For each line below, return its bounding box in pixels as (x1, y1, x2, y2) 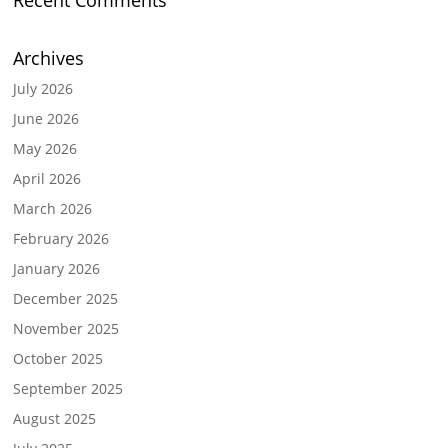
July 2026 (13, 79, 74, 99)
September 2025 (13, 379, 124, 399)
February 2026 (13, 229, 110, 249)
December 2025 (13, 289, 119, 309)
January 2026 (13, 259, 101, 279)
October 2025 (13, 349, 104, 369)
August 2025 (13, 409, 97, 429)
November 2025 (13, 319, 120, 339)
